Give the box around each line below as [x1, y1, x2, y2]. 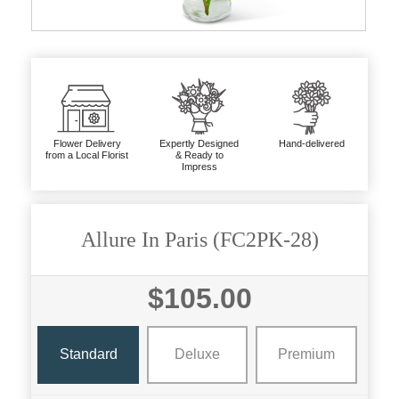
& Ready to [175, 149, 224, 160]
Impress [181, 160, 217, 172]
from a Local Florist [45, 149, 129, 160]
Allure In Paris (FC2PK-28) [80, 227, 319, 251]
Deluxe [174, 346, 220, 362]
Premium [277, 346, 335, 362]
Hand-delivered [278, 137, 345, 149]
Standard [59, 346, 118, 362]
